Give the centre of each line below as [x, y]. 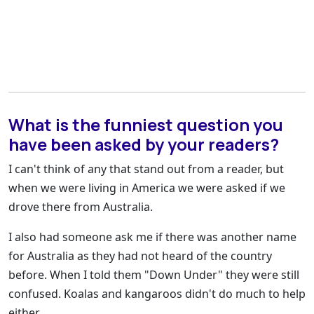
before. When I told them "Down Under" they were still [154, 275]
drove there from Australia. [81, 207]
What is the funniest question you [146, 125]
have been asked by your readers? [144, 145]
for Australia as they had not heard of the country [140, 256]
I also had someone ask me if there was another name [152, 237]
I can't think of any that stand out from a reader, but [146, 169]
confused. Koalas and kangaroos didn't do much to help [157, 294]
